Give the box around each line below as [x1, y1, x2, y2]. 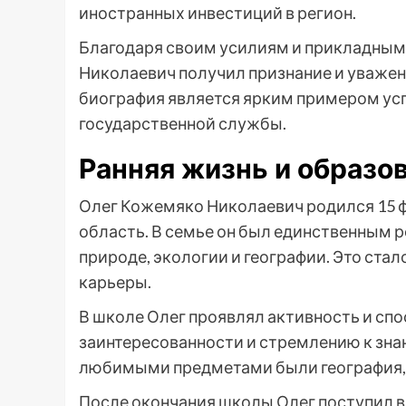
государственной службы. [79, 113, 286, 134]
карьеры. [79, 272, 151, 293]
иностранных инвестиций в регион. [79, 3, 356, 24]
